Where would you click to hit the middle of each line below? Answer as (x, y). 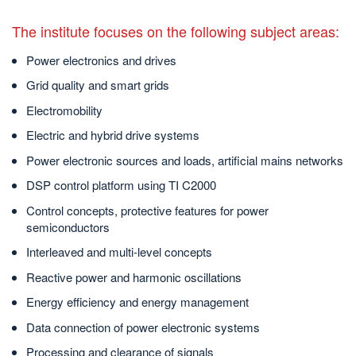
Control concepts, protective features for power (147, 210)
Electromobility (64, 110)
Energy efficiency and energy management (137, 302)
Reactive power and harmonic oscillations (134, 277)
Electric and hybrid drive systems (113, 135)
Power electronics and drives (101, 60)
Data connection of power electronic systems (143, 327)
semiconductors (68, 226)
